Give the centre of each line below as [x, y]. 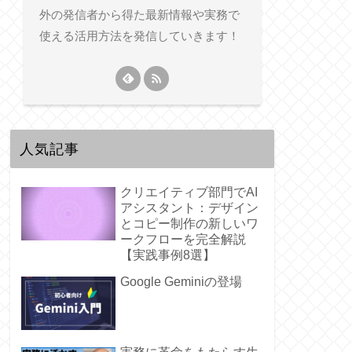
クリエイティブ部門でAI [189, 192]
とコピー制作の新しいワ [189, 224]
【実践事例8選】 [168, 255]
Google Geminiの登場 [181, 282]
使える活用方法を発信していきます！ [139, 35]
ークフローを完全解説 [183, 240]
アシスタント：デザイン [189, 208]
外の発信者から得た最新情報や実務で [139, 14]
